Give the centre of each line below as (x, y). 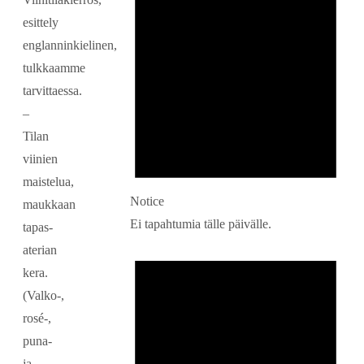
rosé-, (37, 318)
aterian (40, 249)
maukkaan (49, 204)
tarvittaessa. (52, 90)
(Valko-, (43, 295)
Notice (147, 201)
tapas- (38, 227)
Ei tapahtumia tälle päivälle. (201, 224)
